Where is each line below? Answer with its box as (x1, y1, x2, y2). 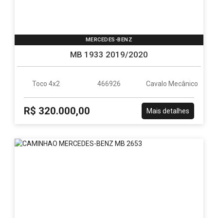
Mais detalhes (146, 107, 189, 115)
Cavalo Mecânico (145, 80, 198, 88)
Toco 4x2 (32, 80, 60, 88)
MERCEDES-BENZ (85, 36, 133, 43)
